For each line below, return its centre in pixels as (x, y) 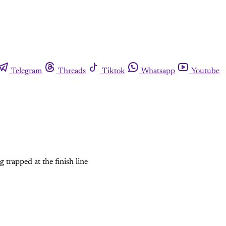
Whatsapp (158, 71)
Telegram (26, 71)
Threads (72, 71)
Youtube (205, 71)
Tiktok (114, 71)
